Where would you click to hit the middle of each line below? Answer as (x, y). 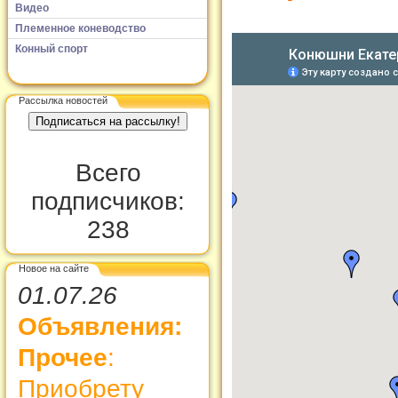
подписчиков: (108, 201)
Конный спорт (52, 48)
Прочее (63, 358)
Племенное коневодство (80, 28)
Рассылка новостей (63, 100)
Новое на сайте (54, 268)
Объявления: (100, 326)
